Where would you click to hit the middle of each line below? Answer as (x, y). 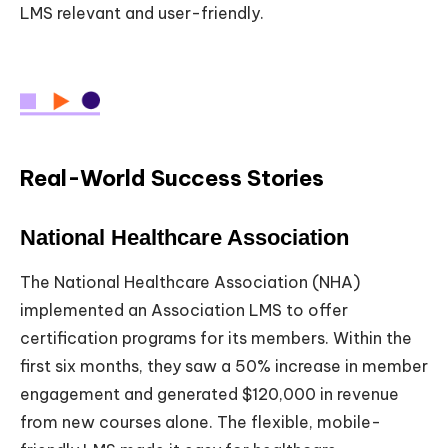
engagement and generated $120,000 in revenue (209, 394)
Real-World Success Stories (172, 178)
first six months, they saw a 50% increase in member (224, 366)
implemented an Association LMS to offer (184, 310)
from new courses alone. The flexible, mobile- (200, 422)
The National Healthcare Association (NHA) (190, 282)
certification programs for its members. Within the (216, 338)
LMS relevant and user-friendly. (142, 12)
